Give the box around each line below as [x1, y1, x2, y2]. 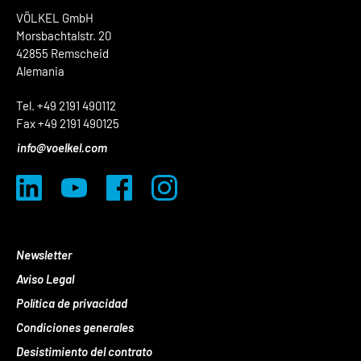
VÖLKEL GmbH [16, 10, 93, 26]
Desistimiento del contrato [16, 344, 152, 359]
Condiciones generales [16, 320, 134, 335]
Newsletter [16, 247, 72, 263]
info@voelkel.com [17, 140, 107, 156]
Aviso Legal [16, 272, 74, 287]
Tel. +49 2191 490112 [16, 98, 116, 114]
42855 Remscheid [16, 46, 109, 61]
